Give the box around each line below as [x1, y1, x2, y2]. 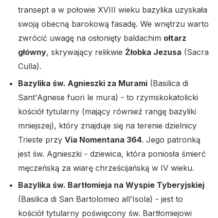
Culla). [18, 61, 41, 72]
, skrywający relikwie [46, 47, 125, 57]
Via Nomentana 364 [65, 135, 142, 145]
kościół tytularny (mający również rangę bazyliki [18, 107, 196, 117]
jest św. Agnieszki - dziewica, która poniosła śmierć [18, 149, 206, 159]
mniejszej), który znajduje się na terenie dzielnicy [18, 121, 197, 131]
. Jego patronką [142, 135, 200, 145]
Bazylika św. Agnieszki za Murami [18, 78, 147, 89]
